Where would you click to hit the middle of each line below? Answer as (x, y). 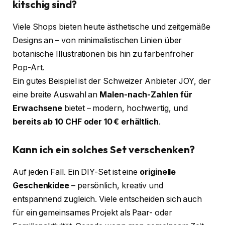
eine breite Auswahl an (56, 94)
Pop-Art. (29, 67)
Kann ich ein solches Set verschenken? (104, 150)
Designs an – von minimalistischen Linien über (97, 40)
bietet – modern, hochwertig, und (125, 108)
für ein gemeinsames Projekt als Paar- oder (92, 212)
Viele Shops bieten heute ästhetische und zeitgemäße (111, 27)
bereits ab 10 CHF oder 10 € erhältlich (86, 122)
